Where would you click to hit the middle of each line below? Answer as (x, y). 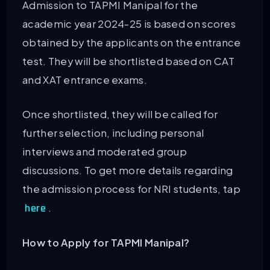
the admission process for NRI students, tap (131, 189)
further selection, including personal (113, 133)
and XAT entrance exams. (85, 80)
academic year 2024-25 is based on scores (129, 24)
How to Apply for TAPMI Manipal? (106, 243)
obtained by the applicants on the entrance (132, 43)
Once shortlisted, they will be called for (120, 114)
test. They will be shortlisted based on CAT (128, 61)
